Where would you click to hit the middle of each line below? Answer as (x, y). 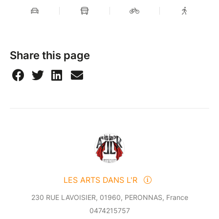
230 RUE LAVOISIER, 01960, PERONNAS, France (109, 197)
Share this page (50, 55)
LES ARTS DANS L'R (102, 180)
